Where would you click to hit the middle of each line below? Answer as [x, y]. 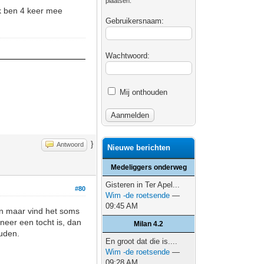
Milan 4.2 [149, 224]
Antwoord [70, 144]
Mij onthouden [143, 92]
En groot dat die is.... [142, 241]
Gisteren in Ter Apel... [143, 185]
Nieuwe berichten [139, 148]
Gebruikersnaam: [135, 21]
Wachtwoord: [128, 56]
